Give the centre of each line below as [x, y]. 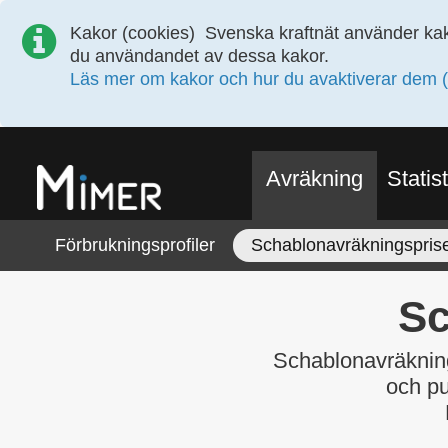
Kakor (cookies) [132, 33]
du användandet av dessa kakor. [202, 56]
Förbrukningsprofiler [134, 245]
